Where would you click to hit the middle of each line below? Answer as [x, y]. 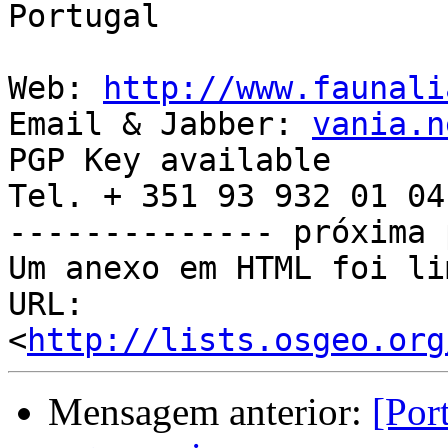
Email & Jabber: [160, 124]
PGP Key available [169, 160]
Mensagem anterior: [210, 412]
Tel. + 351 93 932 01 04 [226, 196]
